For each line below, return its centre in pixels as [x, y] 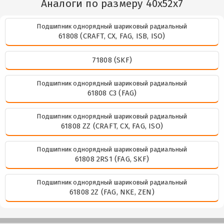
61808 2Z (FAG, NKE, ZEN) [112, 192]
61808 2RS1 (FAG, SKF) [112, 159]
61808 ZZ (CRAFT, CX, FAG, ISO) [112, 126]
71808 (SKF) [112, 60]
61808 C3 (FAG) [112, 93]
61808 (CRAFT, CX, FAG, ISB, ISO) [112, 36]
